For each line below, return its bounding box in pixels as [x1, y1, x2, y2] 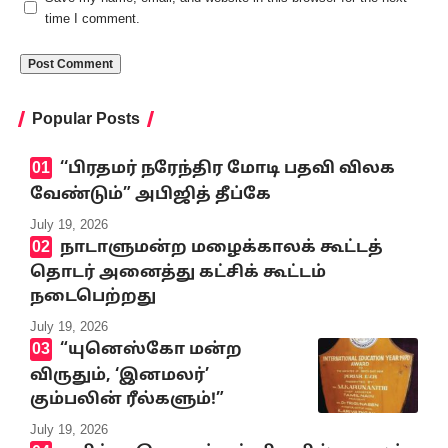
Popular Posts [32, 109, 140, 127]
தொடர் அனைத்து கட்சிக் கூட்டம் [30, 263, 326, 284]
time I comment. [45, 10, 140, 26]
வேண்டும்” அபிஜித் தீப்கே [30, 184, 271, 205]
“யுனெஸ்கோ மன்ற [59, 340, 242, 361]
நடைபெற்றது [30, 287, 156, 308]
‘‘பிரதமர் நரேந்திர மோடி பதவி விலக [59, 159, 395, 180]
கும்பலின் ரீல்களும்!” [30, 389, 224, 410]
